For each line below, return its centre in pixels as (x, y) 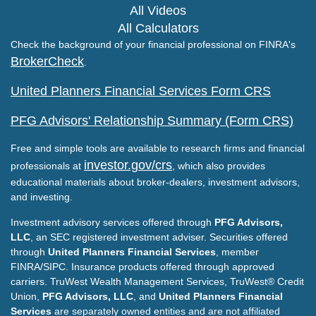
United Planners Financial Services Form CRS (141, 91)
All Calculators (158, 28)
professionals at (47, 165)
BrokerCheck (47, 61)
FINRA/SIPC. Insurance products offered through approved (142, 266)
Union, (26, 296)
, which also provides (219, 165)
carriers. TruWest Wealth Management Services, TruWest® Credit (157, 281)
